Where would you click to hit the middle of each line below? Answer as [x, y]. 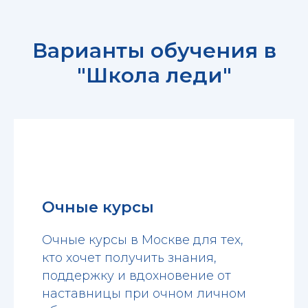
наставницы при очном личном [144, 294]
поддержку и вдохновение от [136, 276]
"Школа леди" [154, 75]
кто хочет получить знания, [129, 258]
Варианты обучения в [154, 50]
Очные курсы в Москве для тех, [142, 240]
